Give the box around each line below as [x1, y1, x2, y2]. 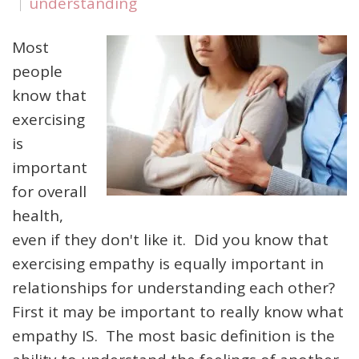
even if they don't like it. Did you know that [12, 229, 329, 250]
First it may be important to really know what [12, 301, 344, 322]
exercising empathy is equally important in [12, 253, 324, 274]
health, [12, 205, 63, 226]
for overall [12, 181, 87, 202]
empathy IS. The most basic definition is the [12, 325, 335, 346]
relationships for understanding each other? [12, 277, 339, 298]
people [12, 61, 63, 82]
